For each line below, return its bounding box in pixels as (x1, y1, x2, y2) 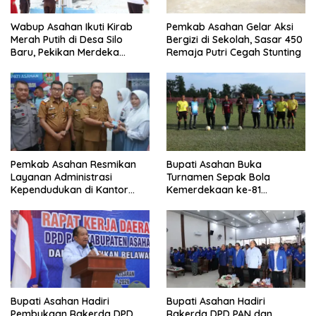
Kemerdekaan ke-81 (166, 183, 261, 196)
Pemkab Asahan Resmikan (11, 157, 136, 171)
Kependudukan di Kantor (11, 183, 128, 196)
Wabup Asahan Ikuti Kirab (11, 20, 133, 33)
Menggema (11, 58, 63, 71)
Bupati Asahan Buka (166, 157, 262, 171)
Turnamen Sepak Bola (166, 170, 270, 183)
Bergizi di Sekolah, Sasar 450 (166, 32, 303, 46)
